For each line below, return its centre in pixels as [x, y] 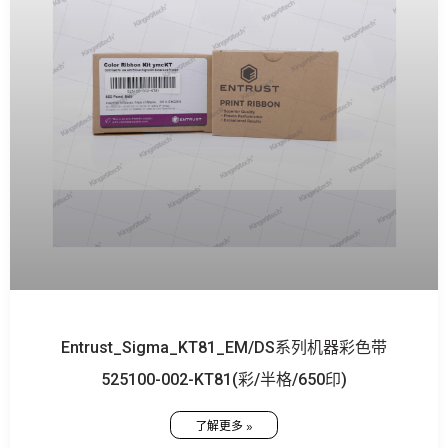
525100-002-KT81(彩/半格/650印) [224, 379]
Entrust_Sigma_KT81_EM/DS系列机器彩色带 [224, 347]
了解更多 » [224, 425]
